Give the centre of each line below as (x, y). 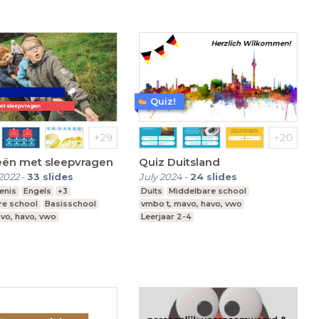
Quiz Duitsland (179, 162)
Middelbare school (208, 190)
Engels (37, 190)
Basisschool (70, 203)
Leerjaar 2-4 (166, 216)
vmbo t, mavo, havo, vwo (191, 203)
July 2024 (160, 176)
